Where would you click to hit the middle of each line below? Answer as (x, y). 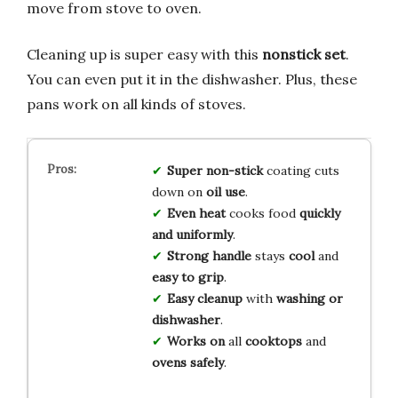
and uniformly (192, 234)
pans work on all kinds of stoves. (136, 103)
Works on (195, 341)
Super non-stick (215, 170)
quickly (319, 213)
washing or (309, 298)
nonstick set (304, 54)
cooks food (262, 213)
